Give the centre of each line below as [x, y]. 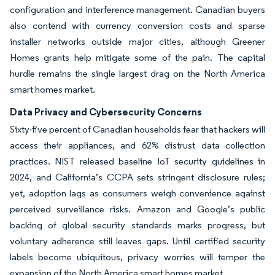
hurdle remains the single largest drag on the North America [137, 73]
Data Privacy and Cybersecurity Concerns [106, 112]
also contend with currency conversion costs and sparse [137, 25]
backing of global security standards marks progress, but [137, 225]
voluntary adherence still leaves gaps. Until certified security [137, 241]
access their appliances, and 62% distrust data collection [137, 145]
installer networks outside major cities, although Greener [137, 41]
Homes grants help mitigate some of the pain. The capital [137, 57]
